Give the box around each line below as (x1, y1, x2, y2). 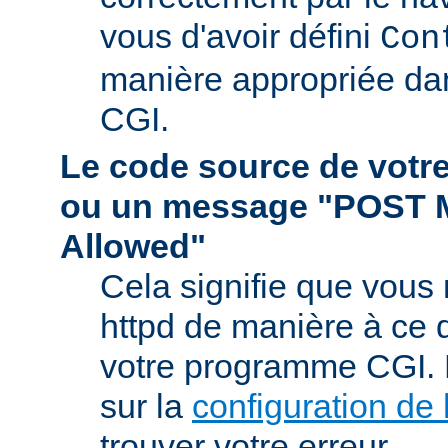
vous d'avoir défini (100, 16, 380, 55)
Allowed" (60, 226, 206, 265)
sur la (100, 386, 192, 425)
